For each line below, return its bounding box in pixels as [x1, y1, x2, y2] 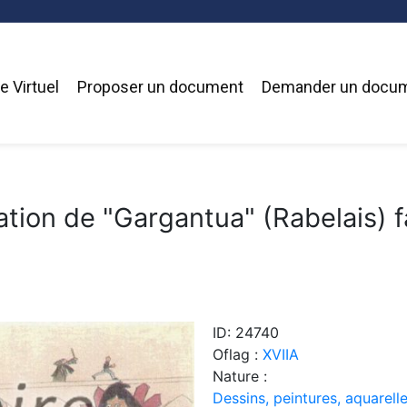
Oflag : [213, 344, 263, 363]
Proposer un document [76, 77, 243, 97]
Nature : [213, 366, 267, 385]
